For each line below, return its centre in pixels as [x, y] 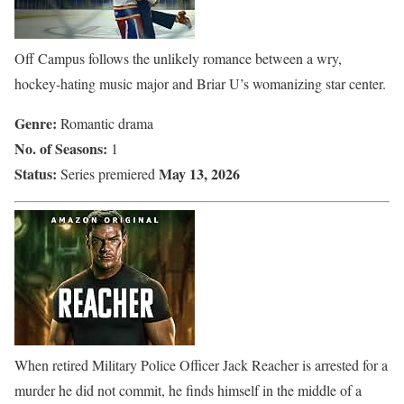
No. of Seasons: [61, 148]
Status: [36, 173]
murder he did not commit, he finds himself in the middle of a [188, 390]
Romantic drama [107, 123]
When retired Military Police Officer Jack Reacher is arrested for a [201, 364]
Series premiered [108, 173]
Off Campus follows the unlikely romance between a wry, [178, 58]
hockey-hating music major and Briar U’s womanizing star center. [200, 83]
